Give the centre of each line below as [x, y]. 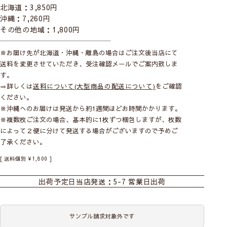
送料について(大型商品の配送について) [94, 86]
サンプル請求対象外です [102, 216]
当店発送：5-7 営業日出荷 [121, 181]
